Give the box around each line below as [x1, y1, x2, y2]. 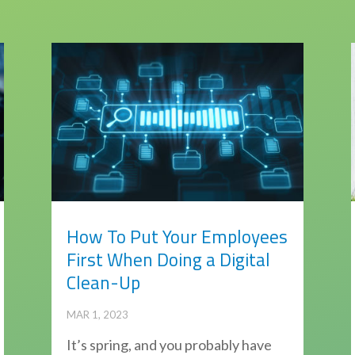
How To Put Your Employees [66, 223, 288, 251]
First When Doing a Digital [66, 246, 270, 274]
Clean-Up [66, 269, 140, 297]
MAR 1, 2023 [66, 308, 128, 322]
